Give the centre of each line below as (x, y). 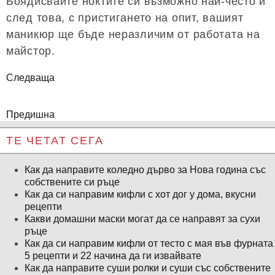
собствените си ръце (72, 182)
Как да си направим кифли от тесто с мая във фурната (149, 244)
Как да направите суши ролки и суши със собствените (148, 268)
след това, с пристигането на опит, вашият (125, 18)
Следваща (30, 78)
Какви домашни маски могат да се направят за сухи (142, 219)
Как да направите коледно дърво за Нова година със (145, 170)
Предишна (30, 115)
